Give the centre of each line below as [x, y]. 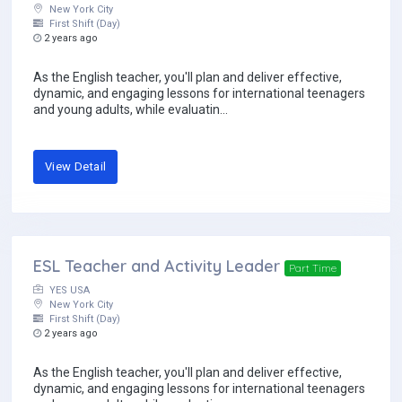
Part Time [312, 268]
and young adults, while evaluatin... [131, 110]
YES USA [68, 291]
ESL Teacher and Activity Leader [157, 267]
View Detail [76, 167]
